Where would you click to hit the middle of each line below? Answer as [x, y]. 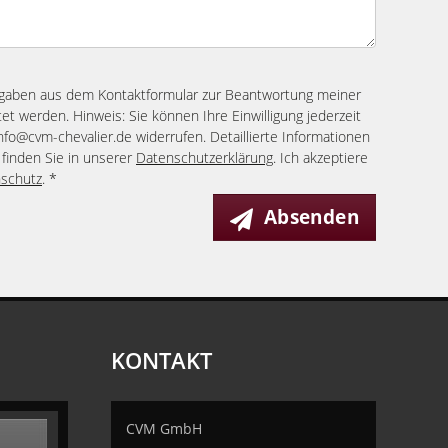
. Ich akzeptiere [320, 157]
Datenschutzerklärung [204, 157]
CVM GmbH [163, 428]
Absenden [311, 217]
